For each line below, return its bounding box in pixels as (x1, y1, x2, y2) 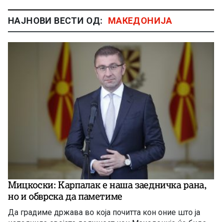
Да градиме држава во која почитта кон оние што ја (8, 208, 200, 218)
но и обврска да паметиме (8, 190, 122, 203)
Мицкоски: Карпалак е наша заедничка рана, (8, 179, 207, 191)
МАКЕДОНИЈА (108, 15, 172, 26)
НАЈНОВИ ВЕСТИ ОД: (8, 15, 103, 26)
